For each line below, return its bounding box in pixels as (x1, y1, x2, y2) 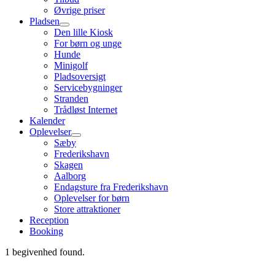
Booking (29, 226, 63, 236)
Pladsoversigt (54, 71, 106, 82)
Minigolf (54, 60, 88, 71)
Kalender (29, 115, 65, 126)
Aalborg (54, 171, 86, 181)
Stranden (54, 93, 88, 104)
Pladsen (29, 16, 60, 26)
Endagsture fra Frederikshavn (54, 182, 168, 192)
